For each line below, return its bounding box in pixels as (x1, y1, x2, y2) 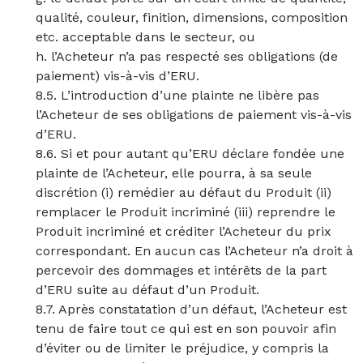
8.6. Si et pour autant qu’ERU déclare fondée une (36, 146, 344, 161)
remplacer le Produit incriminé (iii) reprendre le (36, 204, 335, 220)
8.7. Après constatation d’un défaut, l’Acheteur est (36, 301, 347, 317)
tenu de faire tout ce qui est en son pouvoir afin (36, 321, 336, 336)
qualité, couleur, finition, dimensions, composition (36, 10, 348, 25)
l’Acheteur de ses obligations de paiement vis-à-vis (36, 107, 352, 122)
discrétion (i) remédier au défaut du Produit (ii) (36, 185, 331, 200)
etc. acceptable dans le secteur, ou (36, 29, 255, 45)
